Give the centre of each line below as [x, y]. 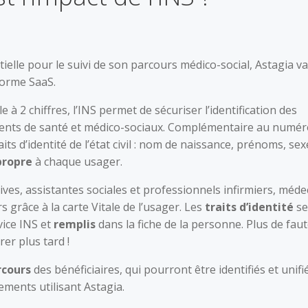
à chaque [58, 162]
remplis [75, 224]
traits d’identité [249, 207]
